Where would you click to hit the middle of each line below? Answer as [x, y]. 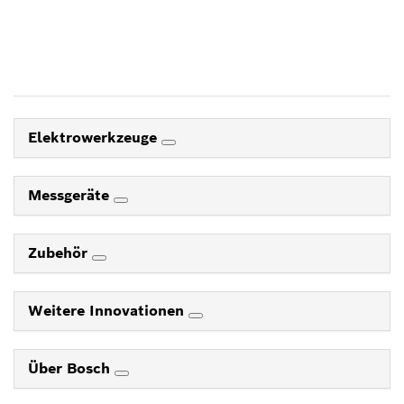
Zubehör [60, 252]
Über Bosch [71, 368]
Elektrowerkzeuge [95, 137]
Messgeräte [71, 195]
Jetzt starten [202, 35]
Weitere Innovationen [108, 310]
